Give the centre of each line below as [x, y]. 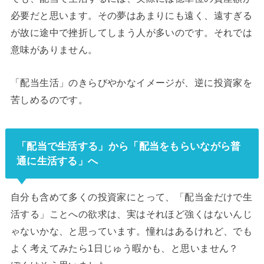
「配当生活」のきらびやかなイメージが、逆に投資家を [131, 82]
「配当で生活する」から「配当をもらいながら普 [128, 146]
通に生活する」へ [57, 161]
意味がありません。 [54, 50]
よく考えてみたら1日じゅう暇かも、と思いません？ [129, 248]
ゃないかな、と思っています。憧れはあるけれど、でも [131, 231]
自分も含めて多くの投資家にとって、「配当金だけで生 [131, 197]
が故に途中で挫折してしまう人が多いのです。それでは [131, 33]
